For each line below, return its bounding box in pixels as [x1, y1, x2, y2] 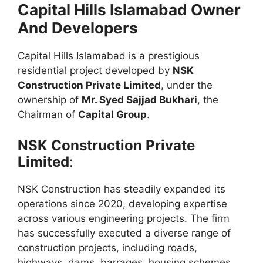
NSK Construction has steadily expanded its [18, 183, 225, 195]
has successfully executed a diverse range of [18, 227, 231, 239]
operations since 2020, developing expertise [18, 197, 227, 210]
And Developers [18, 19, 138, 38]
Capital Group [78, 109, 147, 121]
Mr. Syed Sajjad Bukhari [82, 94, 197, 106]
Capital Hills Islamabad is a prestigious [18, 50, 200, 62]
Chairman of [18, 109, 78, 121]
